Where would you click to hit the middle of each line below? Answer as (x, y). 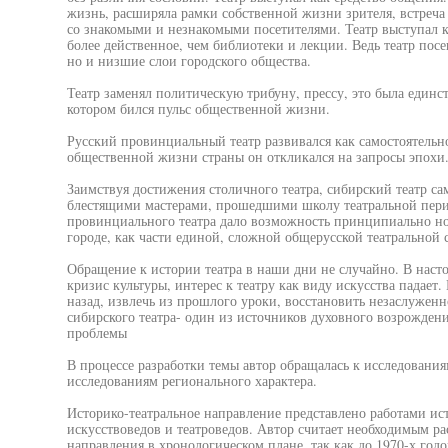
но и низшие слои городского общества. (188, 60)
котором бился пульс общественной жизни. (198, 108)
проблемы (96, 332)
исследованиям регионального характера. (191, 380)
